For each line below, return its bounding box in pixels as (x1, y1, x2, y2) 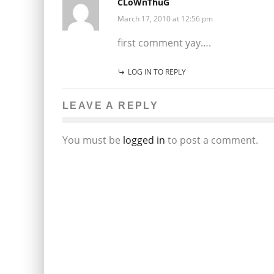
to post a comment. (165, 133, 258, 147)
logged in (123, 133, 165, 147)
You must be (62, 133, 123, 147)
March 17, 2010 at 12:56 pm (117, 13, 213, 24)
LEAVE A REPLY (62, 100, 159, 111)
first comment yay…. (117, 35, 211, 50)
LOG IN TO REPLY (128, 66, 186, 77)
